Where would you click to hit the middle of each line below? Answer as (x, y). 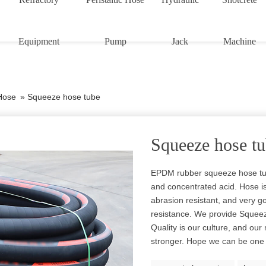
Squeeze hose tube (64, 97)
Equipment (39, 41)
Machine (240, 41)
